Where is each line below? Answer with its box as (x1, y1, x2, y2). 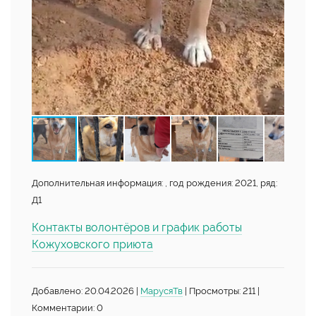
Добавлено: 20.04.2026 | (32, 285, 140, 296)
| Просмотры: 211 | (183, 285, 260, 296)
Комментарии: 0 (32, 302, 103, 313)
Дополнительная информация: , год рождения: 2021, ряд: (32, 177, 277, 188)
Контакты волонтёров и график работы (32, 221, 242, 234)
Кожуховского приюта (32, 238, 153, 251)
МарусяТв (140, 285, 183, 296)
